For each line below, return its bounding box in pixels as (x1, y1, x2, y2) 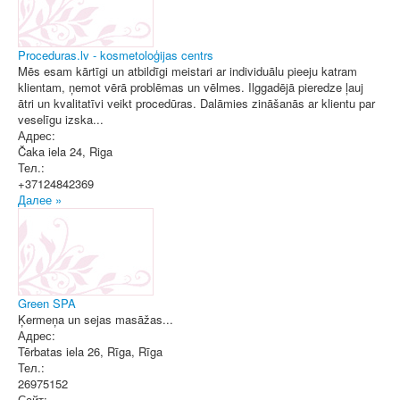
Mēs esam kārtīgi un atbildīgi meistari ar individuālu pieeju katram (18, 62, 357, 79)
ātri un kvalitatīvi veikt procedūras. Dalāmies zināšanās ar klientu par (18, 95, 375, 112)
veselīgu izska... (18, 111, 104, 128)
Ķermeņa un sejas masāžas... (18, 311, 173, 328)
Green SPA (18, 295, 76, 312)
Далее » (18, 191, 62, 208)
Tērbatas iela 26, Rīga (18, 343, 131, 360)
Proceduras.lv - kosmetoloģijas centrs (18, 46, 213, 63)
